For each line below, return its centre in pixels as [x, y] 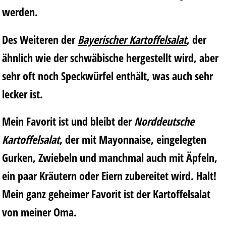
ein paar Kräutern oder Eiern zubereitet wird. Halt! [109, 176]
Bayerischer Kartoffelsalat [132, 39]
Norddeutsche [164, 121]
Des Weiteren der [40, 39]
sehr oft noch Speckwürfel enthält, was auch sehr [107, 75]
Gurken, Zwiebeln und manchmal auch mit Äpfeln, [110, 158]
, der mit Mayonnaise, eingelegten [133, 139]
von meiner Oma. [39, 212]
